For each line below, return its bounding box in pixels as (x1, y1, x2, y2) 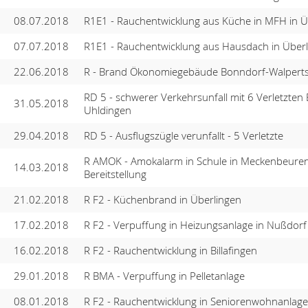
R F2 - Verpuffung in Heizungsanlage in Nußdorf (83, 217, 307, 232)
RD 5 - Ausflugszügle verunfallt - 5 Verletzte (83, 128, 283, 142)
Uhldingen (83, 102, 131, 117)
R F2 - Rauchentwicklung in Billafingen (83, 243, 257, 257)
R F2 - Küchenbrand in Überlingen (83, 192, 241, 206)
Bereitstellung (83, 166, 146, 181)
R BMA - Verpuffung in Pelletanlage (83, 268, 245, 283)
